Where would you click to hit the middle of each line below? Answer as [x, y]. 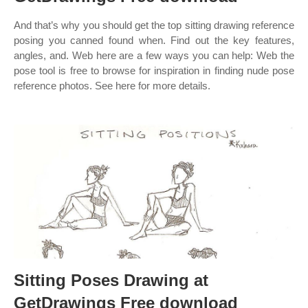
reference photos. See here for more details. [112, 86]
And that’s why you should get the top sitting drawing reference [154, 25]
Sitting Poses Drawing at [111, 280]
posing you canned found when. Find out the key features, [154, 40]
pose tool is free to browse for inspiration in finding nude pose [154, 70]
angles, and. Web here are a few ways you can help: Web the [154, 55]
